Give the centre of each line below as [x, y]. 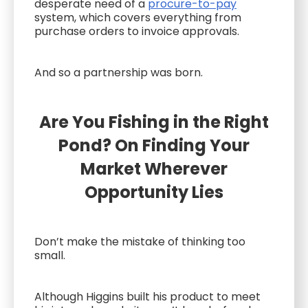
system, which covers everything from [138, 18]
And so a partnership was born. [119, 73]
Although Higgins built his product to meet [147, 297]
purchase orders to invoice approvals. [138, 31]
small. [50, 255]
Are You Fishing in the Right [154, 122]
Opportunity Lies [154, 192]
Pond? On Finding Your [154, 145]
